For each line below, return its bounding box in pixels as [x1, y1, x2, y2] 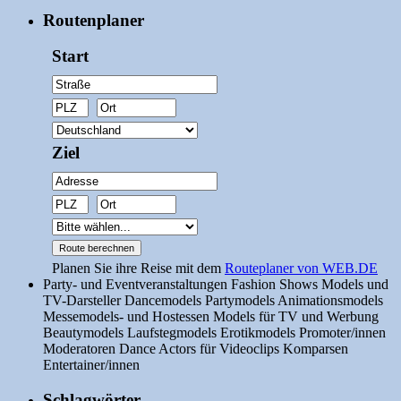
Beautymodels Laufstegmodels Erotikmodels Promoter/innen [43, 325, 386, 341]
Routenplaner [43, 10, 144, 30]
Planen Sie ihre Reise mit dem [52, 260, 225, 277]
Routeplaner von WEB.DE [225, 260, 378, 277]
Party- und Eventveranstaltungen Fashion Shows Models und [43, 277, 388, 293]
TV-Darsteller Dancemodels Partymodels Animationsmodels [43, 293, 383, 309]
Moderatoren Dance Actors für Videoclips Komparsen [43, 341, 348, 357]
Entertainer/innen [43, 357, 140, 373]
